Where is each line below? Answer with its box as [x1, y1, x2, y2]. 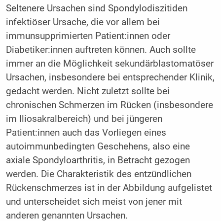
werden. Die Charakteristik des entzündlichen [5, 168, 191, 180]
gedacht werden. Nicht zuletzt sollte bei [5, 85, 170, 97]
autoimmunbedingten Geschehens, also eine [5, 141, 190, 152]
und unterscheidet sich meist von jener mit [5, 196, 182, 207]
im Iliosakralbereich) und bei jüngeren [5, 113, 162, 124]
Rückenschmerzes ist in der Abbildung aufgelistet [5, 182, 212, 193]
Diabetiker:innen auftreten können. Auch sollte [5, 44, 196, 55]
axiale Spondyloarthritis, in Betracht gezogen [5, 154, 190, 166]
